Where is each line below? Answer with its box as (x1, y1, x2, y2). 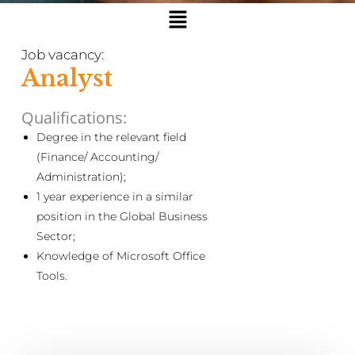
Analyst (21, 64, 113, 94)
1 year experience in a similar (36, 189, 193, 204)
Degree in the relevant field (36, 130, 186, 145)
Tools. (36, 269, 67, 284)
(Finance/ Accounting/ (36, 150, 158, 165)
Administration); (36, 170, 126, 185)
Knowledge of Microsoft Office (36, 249, 205, 264)
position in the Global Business (36, 209, 208, 224)
